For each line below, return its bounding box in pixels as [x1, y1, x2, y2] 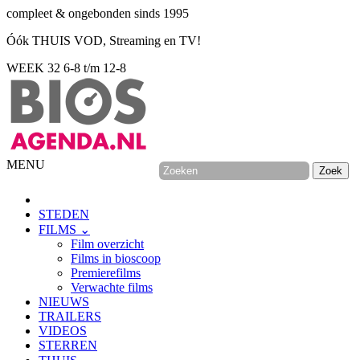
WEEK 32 [6, 61, 60, 75]
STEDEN [39, 207, 89, 221]
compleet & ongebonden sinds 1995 [6, 6, 189, 20]
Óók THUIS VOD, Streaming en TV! [6, 34, 201, 47]
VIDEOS [39, 324, 87, 337]
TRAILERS [39, 309, 101, 323]
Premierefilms [71, 266, 141, 280]
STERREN [39, 338, 97, 352]
